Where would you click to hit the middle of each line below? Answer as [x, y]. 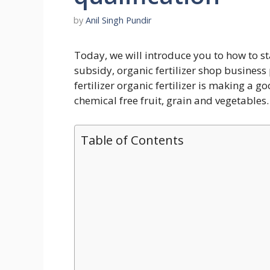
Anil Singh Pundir [119, 20]
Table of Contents [132, 140]
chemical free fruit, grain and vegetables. [171, 101]
